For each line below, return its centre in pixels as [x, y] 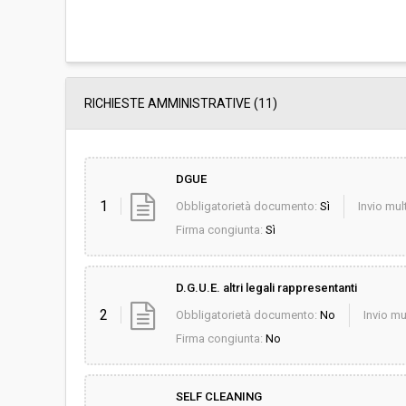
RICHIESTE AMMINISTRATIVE [168, 103]
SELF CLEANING [218, 396]
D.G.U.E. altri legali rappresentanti [266, 288]
